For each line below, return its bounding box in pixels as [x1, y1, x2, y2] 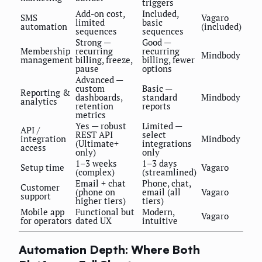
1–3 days [142, 157, 177, 169]
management [20, 53, 73, 65]
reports [142, 99, 171, 112]
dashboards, [75, 91, 122, 103]
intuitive [142, 214, 178, 226]
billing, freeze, [75, 53, 132, 65]
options [142, 62, 172, 74]
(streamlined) [142, 166, 196, 178]
